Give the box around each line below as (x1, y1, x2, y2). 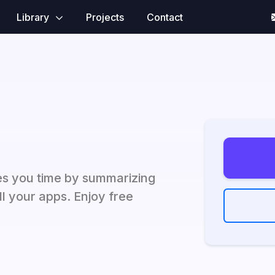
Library (16, 10, 52, 23)
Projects (85, 10, 124, 23)
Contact (146, 10, 183, 23)
